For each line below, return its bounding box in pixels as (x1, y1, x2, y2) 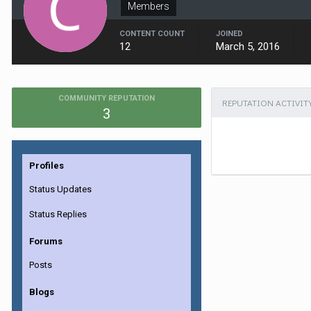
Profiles (29, 160, 64, 171)
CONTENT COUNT (119, 29, 185, 38)
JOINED (216, 29, 243, 38)
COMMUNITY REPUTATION (58, 94, 155, 103)
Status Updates (29, 184, 92, 194)
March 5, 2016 (216, 40, 280, 53)
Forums (29, 236, 62, 246)
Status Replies (29, 209, 87, 219)
